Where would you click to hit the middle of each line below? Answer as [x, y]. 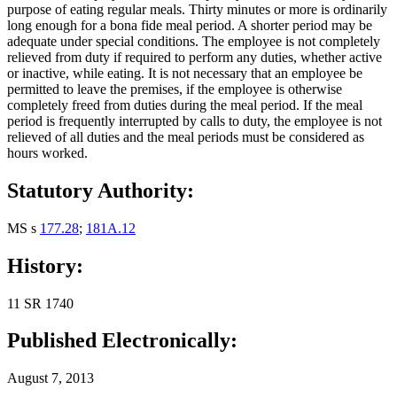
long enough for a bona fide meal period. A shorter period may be [190, 25]
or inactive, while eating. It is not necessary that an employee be [185, 73]
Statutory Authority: [101, 190]
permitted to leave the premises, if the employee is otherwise [175, 89]
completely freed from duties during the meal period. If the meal [185, 105]
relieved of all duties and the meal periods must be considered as [186, 136]
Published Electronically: [122, 341]
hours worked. [47, 152]
